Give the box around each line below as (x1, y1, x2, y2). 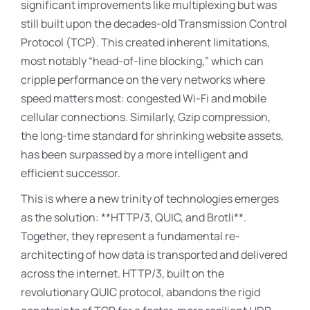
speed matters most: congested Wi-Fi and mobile (21, 91, 266, 106)
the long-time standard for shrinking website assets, (21, 128, 284, 143)
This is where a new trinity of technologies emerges (21, 191, 279, 206)
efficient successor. (21, 165, 120, 181)
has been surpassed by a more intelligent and (21, 147, 248, 162)
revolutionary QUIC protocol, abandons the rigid (21, 284, 260, 300)
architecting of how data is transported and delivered (21, 247, 287, 262)
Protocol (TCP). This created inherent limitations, (21, 35, 270, 50)
